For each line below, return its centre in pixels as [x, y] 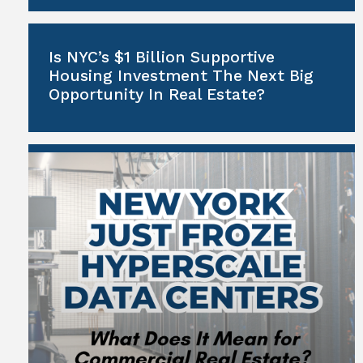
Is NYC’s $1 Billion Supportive [162, 57]
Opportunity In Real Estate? [157, 94]
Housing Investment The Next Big [181, 75]
